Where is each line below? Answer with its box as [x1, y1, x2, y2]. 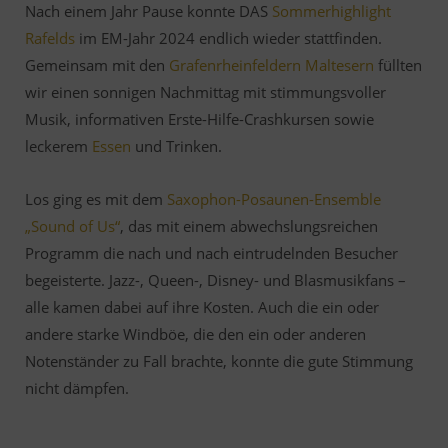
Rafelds [25, 28, 75, 48]
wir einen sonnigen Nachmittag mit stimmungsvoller [25, 82, 386, 102]
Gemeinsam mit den [25, 55, 169, 75]
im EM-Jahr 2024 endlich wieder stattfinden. [75, 28, 382, 48]
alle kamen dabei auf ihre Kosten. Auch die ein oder [25, 297, 379, 317]
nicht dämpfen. [25, 378, 129, 398]
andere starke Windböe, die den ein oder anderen [25, 324, 366, 344]
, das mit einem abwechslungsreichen [120, 216, 378, 236]
